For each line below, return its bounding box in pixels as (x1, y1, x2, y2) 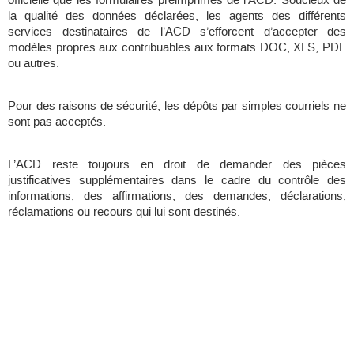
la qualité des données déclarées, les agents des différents (8, 8, 346, 24)
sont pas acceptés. (8, 114, 106, 130)
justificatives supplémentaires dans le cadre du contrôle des (8, 172, 346, 189)
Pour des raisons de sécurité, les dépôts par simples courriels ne (8, 98, 346, 115)
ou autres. (8, 55, 59, 72)
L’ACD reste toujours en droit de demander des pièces (8, 156, 346, 173)
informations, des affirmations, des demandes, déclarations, (8, 188, 346, 205)
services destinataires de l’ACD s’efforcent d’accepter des (8, 24, 346, 40)
